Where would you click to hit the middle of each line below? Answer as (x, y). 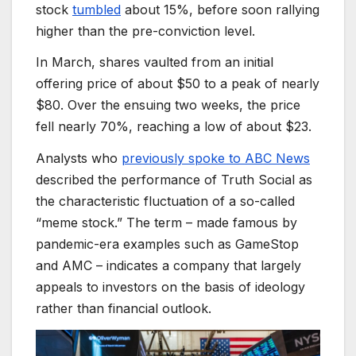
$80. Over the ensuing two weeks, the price (168, 105)
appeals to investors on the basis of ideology (170, 287)
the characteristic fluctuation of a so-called (165, 201)
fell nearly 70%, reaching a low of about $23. (174, 127)
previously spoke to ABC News (216, 159)
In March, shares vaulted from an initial (155, 62)
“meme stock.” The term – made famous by (166, 223)
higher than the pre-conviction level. (145, 31)
